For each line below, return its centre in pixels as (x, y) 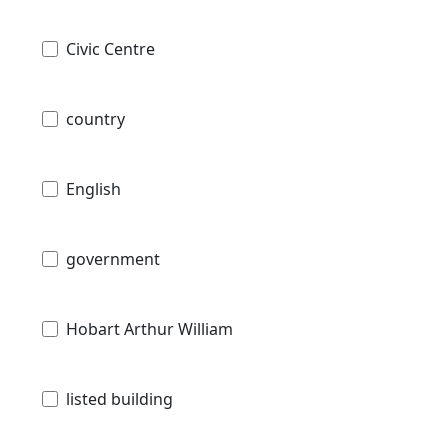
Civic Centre (110, 48)
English (93, 188)
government (113, 258)
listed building (119, 398)
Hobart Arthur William (149, 328)
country (95, 118)
